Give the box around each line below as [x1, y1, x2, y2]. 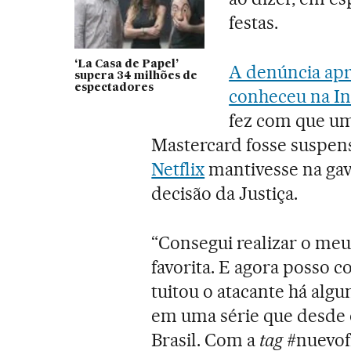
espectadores [74, 81, 154, 93]
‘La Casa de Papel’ [74, 58, 179, 70]
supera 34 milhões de [74, 70, 197, 81]
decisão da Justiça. [151, 182, 298, 204]
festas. [229, 11, 279, 34]
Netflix [151, 157, 205, 180]
